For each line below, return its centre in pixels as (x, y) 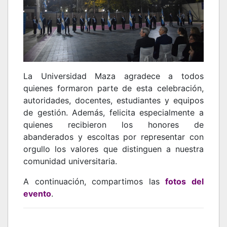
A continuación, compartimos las (94, 181)
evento (37, 193)
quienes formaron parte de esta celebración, (113, 88)
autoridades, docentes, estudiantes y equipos (113, 100)
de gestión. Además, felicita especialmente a (113, 112)
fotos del (185, 181)
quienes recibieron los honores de (113, 124)
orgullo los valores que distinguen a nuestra (113, 149)
